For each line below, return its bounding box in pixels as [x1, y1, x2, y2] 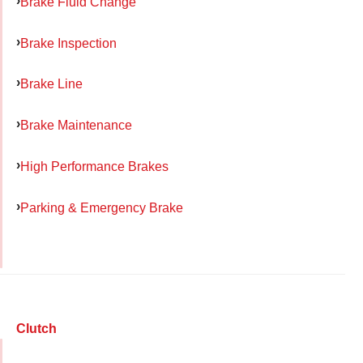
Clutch [16, 321, 57, 335]
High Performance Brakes [20, 158, 169, 173]
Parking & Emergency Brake [20, 199, 183, 215]
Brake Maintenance [20, 117, 132, 133]
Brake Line [20, 76, 83, 92]
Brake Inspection [20, 35, 117, 50]
